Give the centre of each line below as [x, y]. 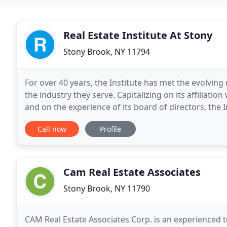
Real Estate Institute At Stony [138, 35]
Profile [110, 129]
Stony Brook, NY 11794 [107, 52]
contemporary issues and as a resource [101, 119]
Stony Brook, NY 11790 [107, 188]
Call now [52, 129]
